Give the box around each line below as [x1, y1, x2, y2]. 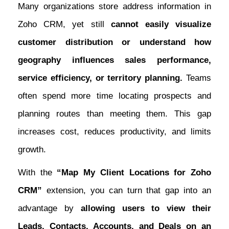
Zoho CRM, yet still [18, 19, 111, 30]
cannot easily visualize [110, 19, 212, 30]
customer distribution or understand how [18, 37, 211, 48]
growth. [18, 145, 46, 155]
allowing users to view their [80, 203, 212, 214]
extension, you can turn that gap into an [42, 186, 211, 196]
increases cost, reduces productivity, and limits [18, 127, 211, 137]
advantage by [18, 203, 81, 214]
